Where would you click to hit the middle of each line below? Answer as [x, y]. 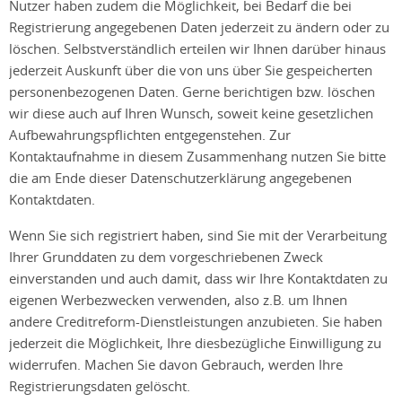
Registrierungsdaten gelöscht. [101, 385]
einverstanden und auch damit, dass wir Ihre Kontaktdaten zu [198, 278]
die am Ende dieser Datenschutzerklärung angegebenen [180, 177]
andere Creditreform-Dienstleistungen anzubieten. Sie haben [196, 321]
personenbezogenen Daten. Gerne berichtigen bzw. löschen [192, 91]
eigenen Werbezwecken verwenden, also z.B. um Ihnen [178, 299]
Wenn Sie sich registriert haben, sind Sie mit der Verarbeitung [198, 235]
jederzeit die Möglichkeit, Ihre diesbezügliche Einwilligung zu [195, 342]
